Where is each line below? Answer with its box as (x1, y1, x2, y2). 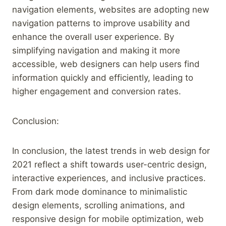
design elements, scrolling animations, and (12, 200, 185, 210)
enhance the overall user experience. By (12, 31, 174, 42)
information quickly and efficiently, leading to (12, 72, 193, 83)
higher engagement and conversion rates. (12, 86, 181, 96)
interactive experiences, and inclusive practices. (12, 173, 206, 183)
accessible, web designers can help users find (12, 59, 200, 69)
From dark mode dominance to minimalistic (12, 186, 187, 197)
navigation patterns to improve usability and (12, 18, 190, 28)
